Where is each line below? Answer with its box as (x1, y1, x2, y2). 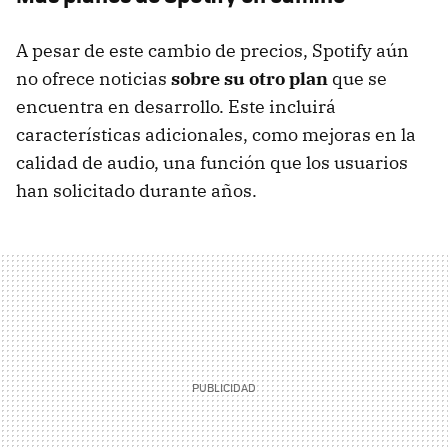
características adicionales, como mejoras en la (16, 123, 416, 147)
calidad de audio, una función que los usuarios (16, 151, 408, 175)
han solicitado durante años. (16, 179, 257, 203)
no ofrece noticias (16, 67, 167, 91)
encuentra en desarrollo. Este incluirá (16, 95, 336, 119)
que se (332, 67, 387, 91)
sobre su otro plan (167, 67, 332, 91)
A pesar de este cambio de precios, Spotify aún (16, 39, 409, 63)
